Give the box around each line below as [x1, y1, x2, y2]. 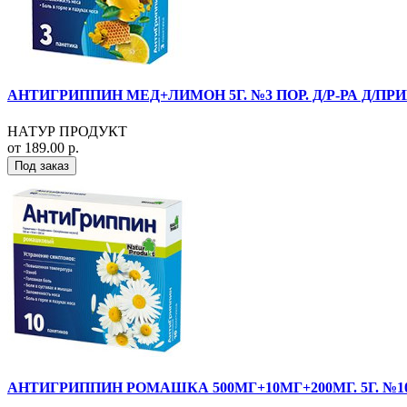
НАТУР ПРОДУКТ [7, 123, 127, 139]
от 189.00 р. [7, 139, 79, 155]
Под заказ [15, 158, 69, 173]
